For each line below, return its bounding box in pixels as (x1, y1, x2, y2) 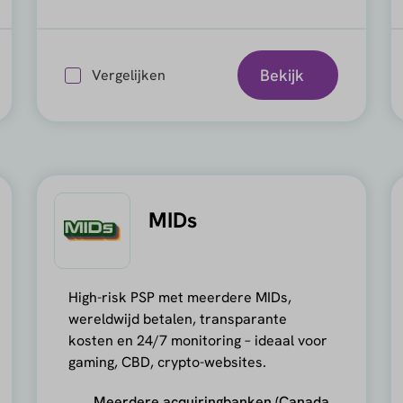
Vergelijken (92, 65, 166, 85)
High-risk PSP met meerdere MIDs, (68, 288, 292, 307)
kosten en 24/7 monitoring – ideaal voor (68, 331, 328, 350)
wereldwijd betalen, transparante (68, 309, 288, 328)
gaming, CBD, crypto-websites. (68, 353, 267, 372)
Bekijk (260, 64, 305, 85)
